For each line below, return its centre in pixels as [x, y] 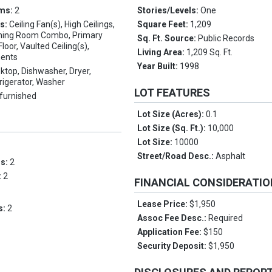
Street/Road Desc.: [177, 156]
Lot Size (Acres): [172, 114]
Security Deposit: [173, 246]
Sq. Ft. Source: [168, 39]
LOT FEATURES [172, 93]
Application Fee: [171, 232]
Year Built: [159, 66]
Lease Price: [164, 204]
